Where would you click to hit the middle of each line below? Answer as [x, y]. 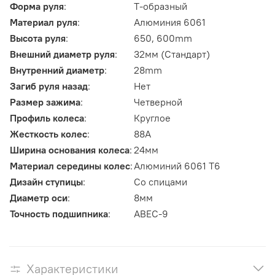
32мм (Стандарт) [172, 54]
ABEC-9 [151, 214]
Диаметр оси [39, 198]
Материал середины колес [70, 166]
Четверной [158, 102]
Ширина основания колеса [70, 150]
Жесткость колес [48, 134]
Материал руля [44, 22]
